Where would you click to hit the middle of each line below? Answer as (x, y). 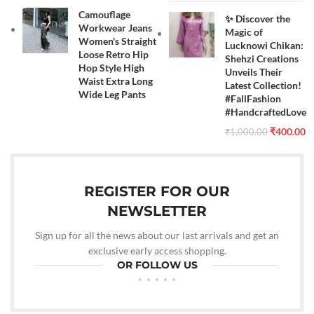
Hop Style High (112, 68)
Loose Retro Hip (114, 54)
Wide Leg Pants (112, 94)
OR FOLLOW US (157, 265)
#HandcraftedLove (266, 112)
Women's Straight (118, 41)
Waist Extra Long (116, 81)
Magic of (244, 32)
